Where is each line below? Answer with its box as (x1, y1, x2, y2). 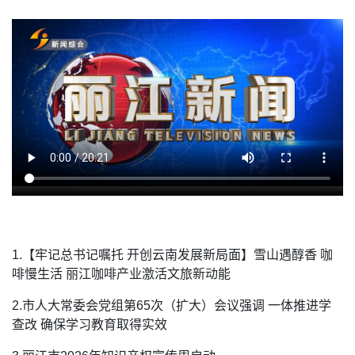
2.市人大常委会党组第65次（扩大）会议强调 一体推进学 (12, 299, 331, 313)
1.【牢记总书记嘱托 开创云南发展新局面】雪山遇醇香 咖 (12, 248, 333, 262)
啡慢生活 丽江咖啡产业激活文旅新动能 (12, 267, 231, 281)
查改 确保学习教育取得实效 (12, 318, 167, 332)
